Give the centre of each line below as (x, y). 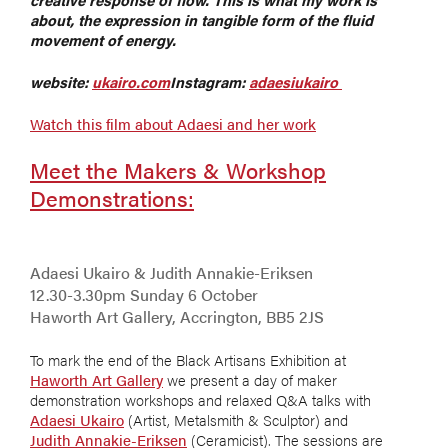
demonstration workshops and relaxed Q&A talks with (202, 399)
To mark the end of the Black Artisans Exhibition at (190, 359)
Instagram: (209, 81)
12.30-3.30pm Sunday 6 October (144, 294)
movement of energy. (103, 39)
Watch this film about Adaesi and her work (173, 123)
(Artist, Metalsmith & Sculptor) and (238, 419)
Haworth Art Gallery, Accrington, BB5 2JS (177, 316)
